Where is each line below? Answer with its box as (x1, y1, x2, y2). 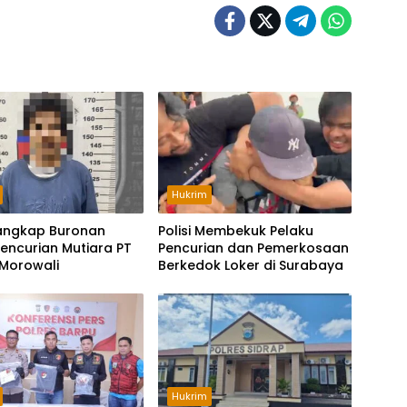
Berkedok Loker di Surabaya (157, 255, 343, 274)
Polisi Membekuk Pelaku (157, 221, 313, 240)
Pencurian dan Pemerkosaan (157, 238, 349, 257)
